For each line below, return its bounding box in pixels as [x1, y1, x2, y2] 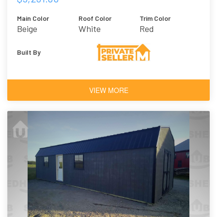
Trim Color [139, 14, 171, 23]
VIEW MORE [89, 85, 128, 95]
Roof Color [78, 14, 111, 23]
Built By [17, 48, 41, 57]
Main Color [17, 14, 49, 23]
